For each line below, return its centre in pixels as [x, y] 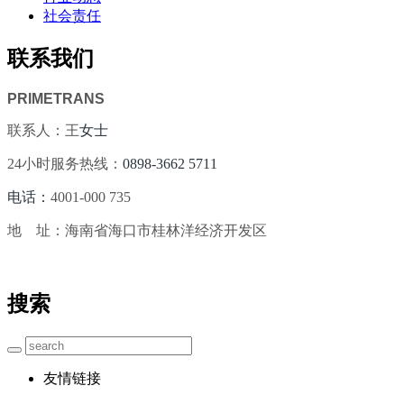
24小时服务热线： [65, 163]
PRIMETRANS [56, 98]
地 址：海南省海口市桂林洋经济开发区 [137, 230]
